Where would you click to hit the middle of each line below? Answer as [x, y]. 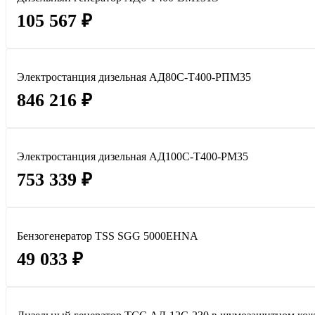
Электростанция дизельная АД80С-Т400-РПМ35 [134, 77]
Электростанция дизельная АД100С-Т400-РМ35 [133, 157]
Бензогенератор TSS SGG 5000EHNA [108, 236]
